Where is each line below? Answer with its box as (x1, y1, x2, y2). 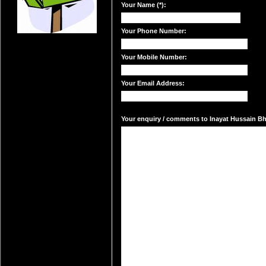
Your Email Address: (121, 80, 185, 87)
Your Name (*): (121, 1, 166, 8)
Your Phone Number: (121, 27, 186, 34)
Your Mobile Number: (121, 53, 187, 61)
